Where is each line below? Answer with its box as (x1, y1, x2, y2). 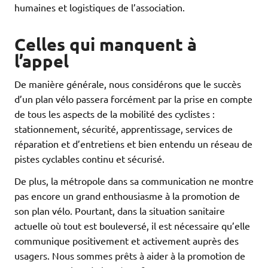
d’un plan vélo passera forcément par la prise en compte (14, 92, 252, 105)
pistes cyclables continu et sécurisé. (14, 152, 165, 165)
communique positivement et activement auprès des (14, 234, 239, 246)
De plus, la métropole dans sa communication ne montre (14, 174, 254, 187)
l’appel (14, 50, 69, 72)
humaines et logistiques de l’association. (14, 1, 185, 14)
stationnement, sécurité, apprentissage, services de (14, 122, 233, 135)
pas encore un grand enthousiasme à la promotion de (14, 189, 240, 202)
